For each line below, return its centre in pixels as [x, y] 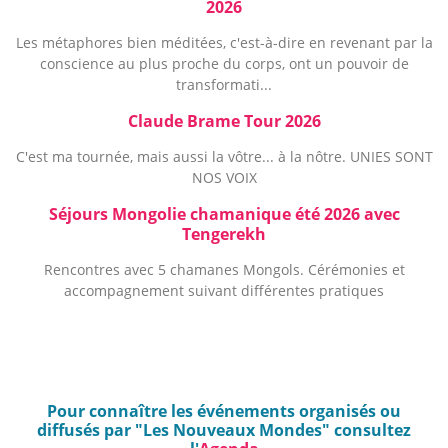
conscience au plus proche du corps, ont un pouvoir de [224, 63]
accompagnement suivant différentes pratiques [224, 290]
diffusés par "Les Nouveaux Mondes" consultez [224, 430]
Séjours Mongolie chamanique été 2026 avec [224, 214]
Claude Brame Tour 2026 [224, 121]
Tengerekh [224, 234]
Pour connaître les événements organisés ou [224, 411]
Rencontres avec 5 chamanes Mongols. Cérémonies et [224, 269]
